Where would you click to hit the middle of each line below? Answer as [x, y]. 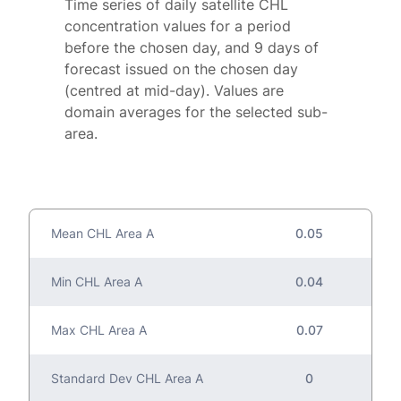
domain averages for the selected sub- [196, 112]
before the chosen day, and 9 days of [192, 48]
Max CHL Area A [99, 330]
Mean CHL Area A [102, 234]
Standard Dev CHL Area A [127, 379]
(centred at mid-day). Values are [174, 91]
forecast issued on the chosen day [181, 69]
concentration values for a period [178, 26]
